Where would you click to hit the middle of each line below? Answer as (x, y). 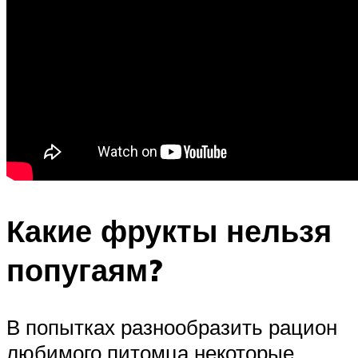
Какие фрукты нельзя (169, 230)
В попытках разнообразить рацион (172, 327)
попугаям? (84, 269)
